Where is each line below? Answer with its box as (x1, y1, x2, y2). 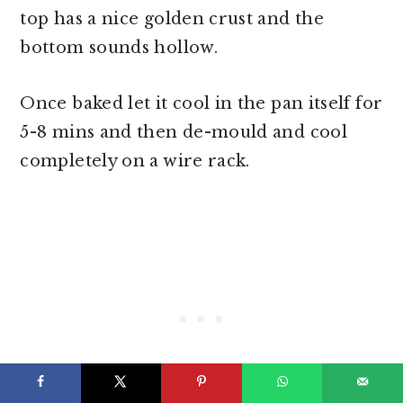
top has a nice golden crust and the (20, 9, 324, 30)
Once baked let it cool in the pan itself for (20, 94, 383, 114)
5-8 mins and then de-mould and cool (20, 122, 347, 143)
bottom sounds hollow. (20, 38, 218, 58)
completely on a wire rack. (20, 151, 250, 172)
